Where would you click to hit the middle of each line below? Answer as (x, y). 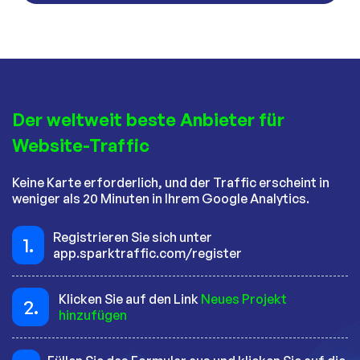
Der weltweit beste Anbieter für (148, 120)
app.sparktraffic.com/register (147, 254)
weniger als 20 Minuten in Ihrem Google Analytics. (161, 199)
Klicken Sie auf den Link (130, 299)
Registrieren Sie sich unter (132, 237)
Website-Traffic (81, 145)
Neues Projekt (244, 299)
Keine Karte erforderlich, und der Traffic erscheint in (171, 183)
